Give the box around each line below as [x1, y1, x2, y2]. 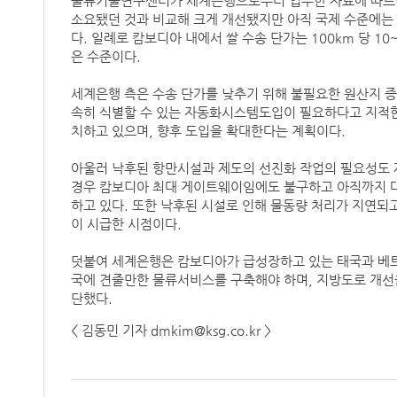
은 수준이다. [70, 50, 141, 64]
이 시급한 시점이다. [70, 217, 182, 231]
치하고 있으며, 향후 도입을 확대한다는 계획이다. [70, 124, 346, 138]
